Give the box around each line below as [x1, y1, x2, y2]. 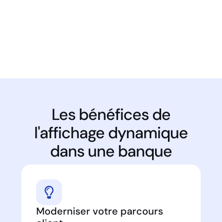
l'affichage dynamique [34, 122, 188, 144]
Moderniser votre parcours [36, 204, 163, 218]
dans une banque [50, 141, 172, 162]
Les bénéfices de [52, 104, 170, 125]
